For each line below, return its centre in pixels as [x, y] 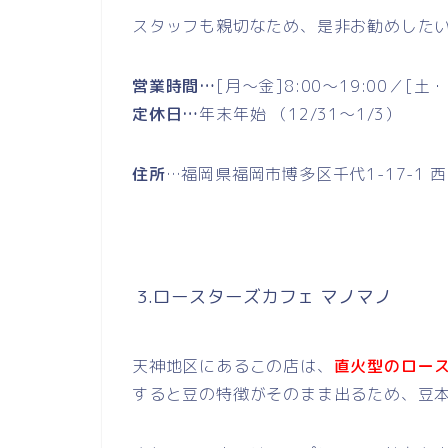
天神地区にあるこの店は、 [233, 366]
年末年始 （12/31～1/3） [301, 114]
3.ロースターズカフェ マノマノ [262, 297]
